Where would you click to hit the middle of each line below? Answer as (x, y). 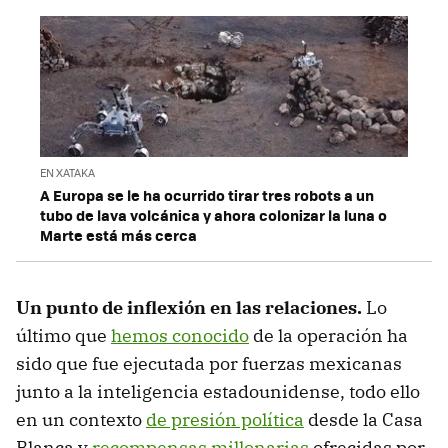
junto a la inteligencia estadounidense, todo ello (218, 391)
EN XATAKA (67, 172)
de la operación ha (328, 335)
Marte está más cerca (118, 234)
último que (63, 335)
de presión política (225, 419)
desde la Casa (363, 419)
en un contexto (81, 419)
